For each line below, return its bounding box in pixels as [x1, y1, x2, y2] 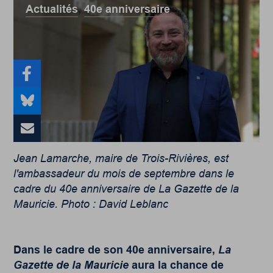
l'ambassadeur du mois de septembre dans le [13, 167, 235, 180]
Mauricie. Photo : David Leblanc [13, 197, 169, 210]
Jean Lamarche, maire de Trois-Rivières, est [13, 152, 229, 165]
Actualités [26, 3, 79, 15]
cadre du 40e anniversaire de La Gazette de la [13, 182, 239, 195]
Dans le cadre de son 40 [13, 243, 139, 256]
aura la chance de [129, 258, 224, 271]
